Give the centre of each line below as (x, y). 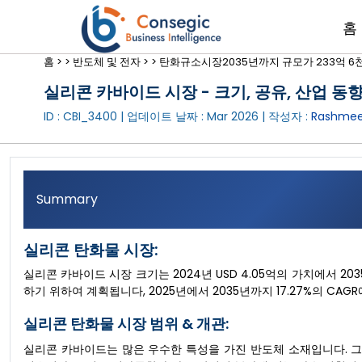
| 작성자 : (284, 116)
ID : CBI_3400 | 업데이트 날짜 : (125, 116)
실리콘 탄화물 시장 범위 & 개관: (126, 324)
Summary (67, 199)
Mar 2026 (232, 116)
